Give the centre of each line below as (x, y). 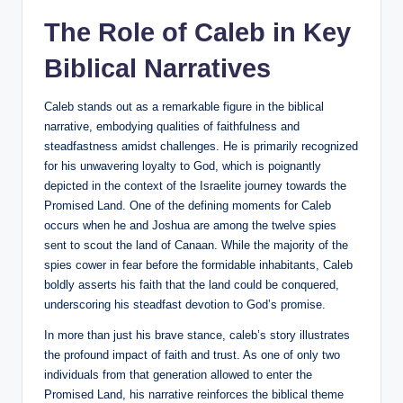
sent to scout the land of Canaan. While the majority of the (196, 246)
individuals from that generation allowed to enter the (178, 375)
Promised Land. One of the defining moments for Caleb (188, 206)
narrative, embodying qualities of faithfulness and (172, 127)
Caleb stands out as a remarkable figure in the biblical (184, 107)
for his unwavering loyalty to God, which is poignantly (183, 166)
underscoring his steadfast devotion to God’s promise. (185, 305)
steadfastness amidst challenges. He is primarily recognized (201, 147)
